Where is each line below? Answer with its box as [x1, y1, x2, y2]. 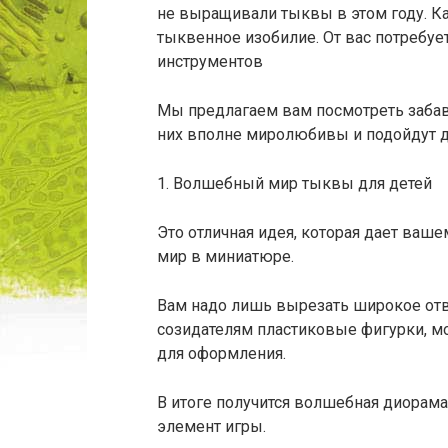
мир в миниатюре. [157, 247, 294, 266]
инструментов [157, 52, 263, 71]
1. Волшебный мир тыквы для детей [157, 174, 432, 193]
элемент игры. [157, 417, 266, 436]
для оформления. [157, 344, 286, 363]
